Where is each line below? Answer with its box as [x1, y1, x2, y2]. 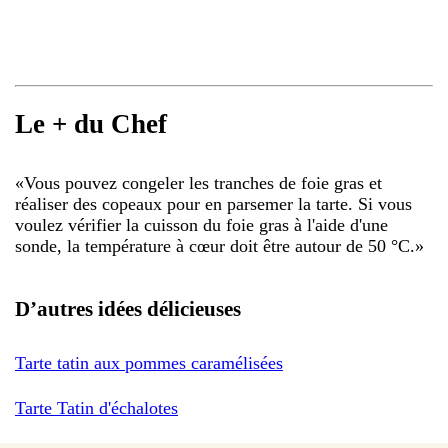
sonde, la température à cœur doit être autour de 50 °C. [15, 235, 415, 256]
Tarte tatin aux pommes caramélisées [15, 352, 283, 373]
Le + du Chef [15, 109, 167, 140]
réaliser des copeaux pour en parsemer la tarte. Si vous [15, 193, 412, 214]
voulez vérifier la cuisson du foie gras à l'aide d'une [15, 214, 388, 235]
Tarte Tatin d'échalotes [15, 397, 178, 418]
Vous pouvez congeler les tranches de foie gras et [24, 172, 382, 193]
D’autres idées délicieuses [15, 296, 241, 321]
